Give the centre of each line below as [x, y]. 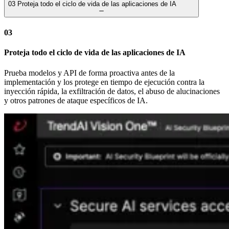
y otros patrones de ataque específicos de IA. [76, 100]
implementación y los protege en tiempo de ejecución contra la [104, 82]
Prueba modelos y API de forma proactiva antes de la [89, 73]
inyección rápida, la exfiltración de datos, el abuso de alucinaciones [112, 91]
